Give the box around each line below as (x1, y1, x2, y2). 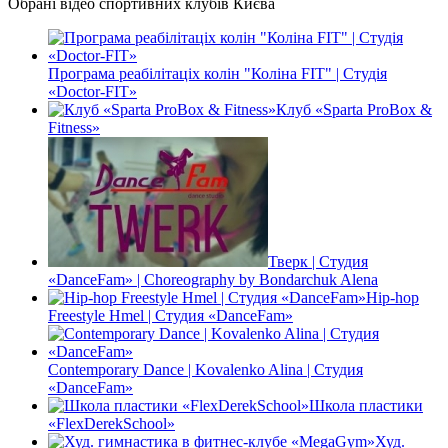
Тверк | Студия (268, 252, 368, 270)
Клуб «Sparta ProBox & (276, 100, 432, 118)
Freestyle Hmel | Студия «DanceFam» (48, 306, 293, 324)
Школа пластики (309, 396, 423, 414)
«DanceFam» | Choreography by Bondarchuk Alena (48, 270, 378, 288)
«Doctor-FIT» (48, 82, 137, 100)
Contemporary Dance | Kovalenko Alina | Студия (48, 360, 363, 378)
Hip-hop (366, 288, 419, 306)
